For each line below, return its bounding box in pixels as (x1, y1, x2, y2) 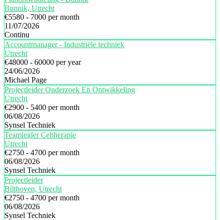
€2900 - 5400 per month (4, 103, 80, 111)
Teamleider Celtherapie (4, 131, 76, 139)
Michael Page (4, 76, 47, 84)
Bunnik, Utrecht (4, 4, 55, 12)
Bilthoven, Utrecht (4, 185, 62, 193)
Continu (4, 30, 29, 39)
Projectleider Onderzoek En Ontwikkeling (4, 85, 135, 94)
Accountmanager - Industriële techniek (4, 40, 124, 49)
